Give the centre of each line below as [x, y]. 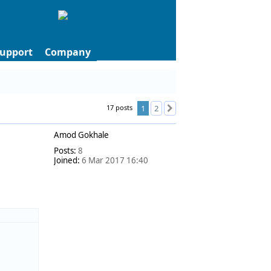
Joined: [67, 160]
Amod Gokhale [81, 135]
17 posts [120, 107]
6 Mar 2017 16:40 [114, 160]
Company [68, 52]
